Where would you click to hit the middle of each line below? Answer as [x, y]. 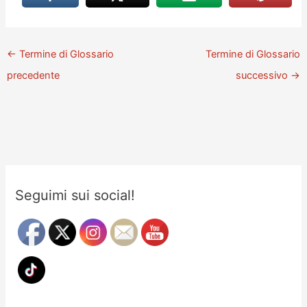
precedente [33, 76]
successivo [263, 76]
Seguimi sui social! [75, 196]
